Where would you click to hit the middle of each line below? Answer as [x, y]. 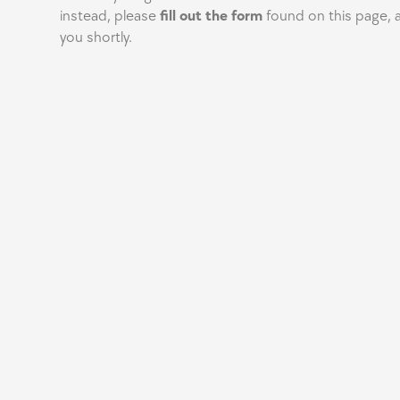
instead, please [110, 17]
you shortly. [96, 38]
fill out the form [212, 17]
